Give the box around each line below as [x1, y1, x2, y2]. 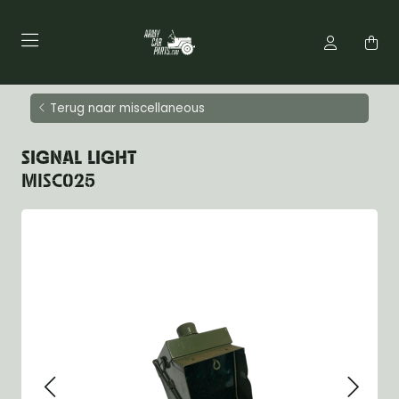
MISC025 [21, 173, 95, 191]
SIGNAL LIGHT [21, 150, 136, 168]
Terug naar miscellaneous [50, 100, 205, 117]
